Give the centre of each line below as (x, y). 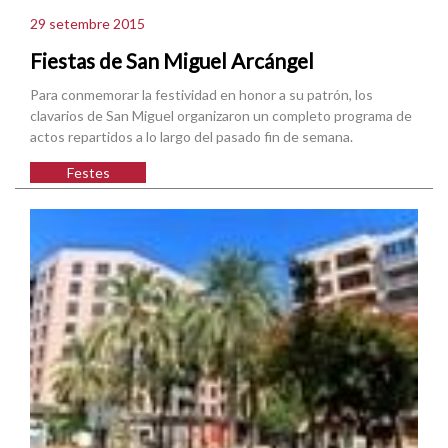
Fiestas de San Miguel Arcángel (172, 61)
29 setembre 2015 (87, 23)
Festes (88, 173)
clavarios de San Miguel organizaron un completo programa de (221, 116)
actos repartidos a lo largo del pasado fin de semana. (191, 137)
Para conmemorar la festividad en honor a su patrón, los (201, 95)
